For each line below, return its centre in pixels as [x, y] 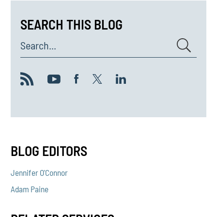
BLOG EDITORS [49, 151]
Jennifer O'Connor [39, 172]
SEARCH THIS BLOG [72, 24]
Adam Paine [30, 189]
